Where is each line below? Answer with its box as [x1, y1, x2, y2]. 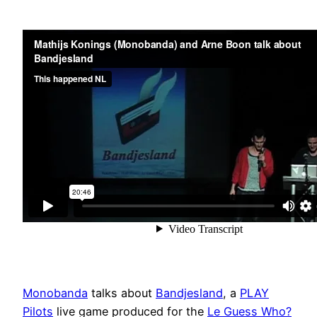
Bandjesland [156, 285, 223, 300]
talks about [88, 285, 156, 300]
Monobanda [23, 285, 88, 300]
